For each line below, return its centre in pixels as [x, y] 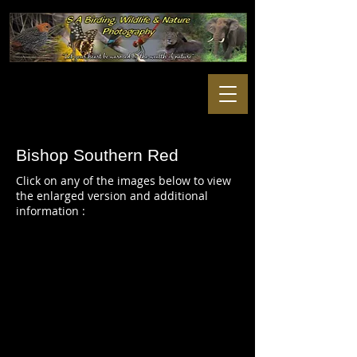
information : [51, 211]
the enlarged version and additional [112, 196]
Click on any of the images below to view [124, 180]
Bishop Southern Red [97, 155]
